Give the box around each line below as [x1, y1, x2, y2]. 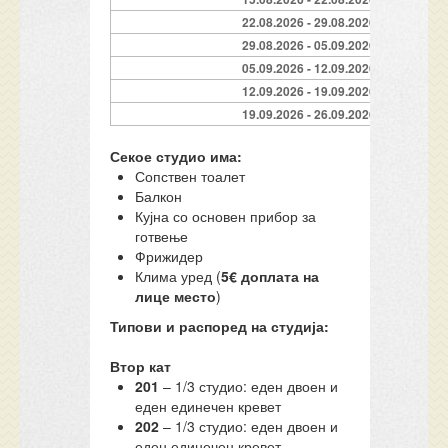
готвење [135, 226, 189, 246]
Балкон [135, 186, 183, 206]
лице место [135, 286, 217, 306]
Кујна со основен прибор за [135, 206, 317, 226]
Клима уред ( [135, 266, 222, 286]
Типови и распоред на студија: [110, 316, 330, 336]
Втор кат [110, 356, 172, 376]
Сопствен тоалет [135, 166, 246, 186]
